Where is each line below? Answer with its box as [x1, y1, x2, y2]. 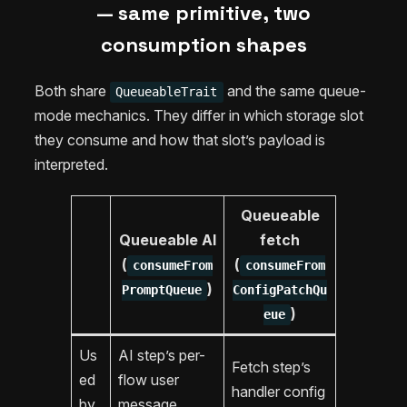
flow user [118, 371, 179, 390]
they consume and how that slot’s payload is [35, 131, 325, 150]
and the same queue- [223, 82, 366, 101]
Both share [35, 82, 110, 101]
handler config [232, 382, 325, 402]
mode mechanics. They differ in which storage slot [35, 106, 363, 125]
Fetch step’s [232, 358, 311, 377]
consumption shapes [100, 31, 307, 57]
